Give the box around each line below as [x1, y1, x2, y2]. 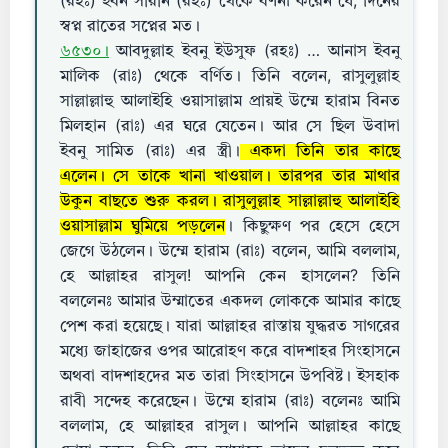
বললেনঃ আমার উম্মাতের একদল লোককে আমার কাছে [60, 294, 400, 310]
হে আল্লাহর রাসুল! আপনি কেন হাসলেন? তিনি [60, 269, 400, 285]
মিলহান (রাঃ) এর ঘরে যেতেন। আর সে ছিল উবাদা [60, 119, 400, 135]
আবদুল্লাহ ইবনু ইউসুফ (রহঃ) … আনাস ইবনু [109, 44, 400, 60]
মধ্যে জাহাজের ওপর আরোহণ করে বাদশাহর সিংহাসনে [60, 344, 400, 360]
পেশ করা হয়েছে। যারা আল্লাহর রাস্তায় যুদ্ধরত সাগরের [60, 319, 400, 335]
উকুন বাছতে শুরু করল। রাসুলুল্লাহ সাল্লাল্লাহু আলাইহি [60, 194, 400, 210]
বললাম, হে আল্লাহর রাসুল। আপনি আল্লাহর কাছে [60, 419, 400, 435]
